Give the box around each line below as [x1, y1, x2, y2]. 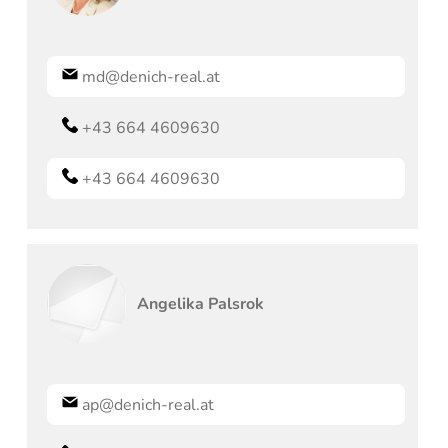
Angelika [137, 292, 205, 315]
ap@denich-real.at [82, 393, 215, 416]
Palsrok [208, 292, 265, 315]
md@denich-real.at [82, 65, 221, 88]
